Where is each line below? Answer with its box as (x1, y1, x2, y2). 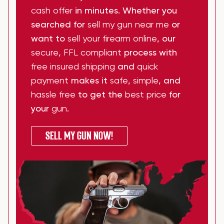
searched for (31, 20, 87, 30)
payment (31, 76, 68, 86)
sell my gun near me (87, 20, 169, 30)
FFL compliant (63, 48, 121, 58)
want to (31, 34, 67, 44)
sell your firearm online (67, 34, 157, 44)
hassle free (31, 90, 75, 100)
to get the (75, 90, 125, 100)
